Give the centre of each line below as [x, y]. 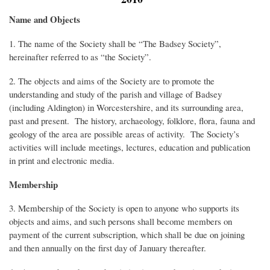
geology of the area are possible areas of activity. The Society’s [124, 133]
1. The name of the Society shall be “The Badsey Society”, [115, 43]
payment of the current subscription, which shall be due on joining [127, 235]
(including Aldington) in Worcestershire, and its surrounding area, [126, 107]
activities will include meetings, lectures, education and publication [130, 147]
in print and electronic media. [62, 160]
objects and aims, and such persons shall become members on [121, 221]
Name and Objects [45, 19]
